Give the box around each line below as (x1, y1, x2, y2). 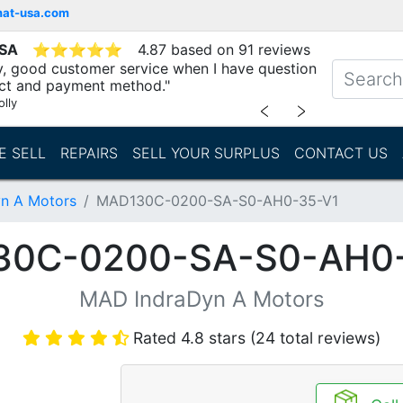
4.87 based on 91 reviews (138, 40, 311, 58)
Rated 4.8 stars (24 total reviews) (133, 328, 381, 347)
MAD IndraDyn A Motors (78, 286, 325, 312)
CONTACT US (293, 144, 388, 162)
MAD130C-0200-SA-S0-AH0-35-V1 (96, 192, 338, 210)
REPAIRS (59, 144, 118, 162)
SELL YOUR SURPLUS (131, 144, 280, 162)
